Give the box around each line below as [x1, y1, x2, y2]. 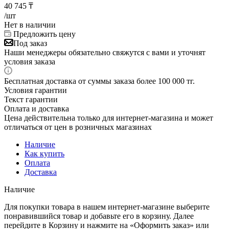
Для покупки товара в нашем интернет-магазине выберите [4, 202, 210, 211]
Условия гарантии [4, 85, 67, 95]
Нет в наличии [4, 20, 56, 29]
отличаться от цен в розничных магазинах [4, 122, 152, 131]
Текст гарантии [4, 95, 58, 104]
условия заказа [4, 57, 55, 66]
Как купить [25, 149, 64, 158]
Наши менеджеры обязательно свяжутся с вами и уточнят [4, 48, 205, 57]
